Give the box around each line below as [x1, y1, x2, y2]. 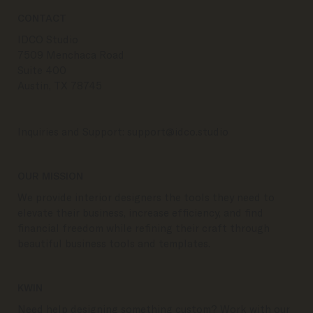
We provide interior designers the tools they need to [17, 191, 275, 204]
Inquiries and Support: [17, 125, 127, 138]
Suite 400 [17, 64, 66, 77]
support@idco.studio [127, 125, 228, 138]
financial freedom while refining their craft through [17, 221, 270, 235]
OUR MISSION [17, 170, 83, 182]
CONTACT [17, 12, 66, 24]
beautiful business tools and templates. [17, 237, 213, 250]
